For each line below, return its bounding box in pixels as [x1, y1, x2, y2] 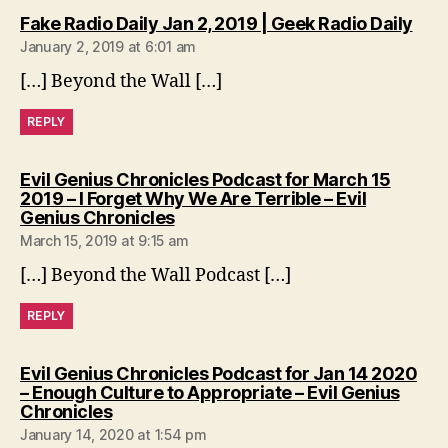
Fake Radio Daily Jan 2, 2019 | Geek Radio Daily [20, 12, 413, 34]
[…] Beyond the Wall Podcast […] [20, 263, 291, 287]
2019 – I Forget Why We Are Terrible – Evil [20, 187, 366, 209]
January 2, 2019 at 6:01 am [20, 37, 196, 55]
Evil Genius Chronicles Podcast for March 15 [20, 168, 391, 190]
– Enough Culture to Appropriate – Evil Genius [20, 381, 400, 403]
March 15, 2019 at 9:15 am [20, 231, 189, 249]
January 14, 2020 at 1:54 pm [20, 425, 207, 443]
